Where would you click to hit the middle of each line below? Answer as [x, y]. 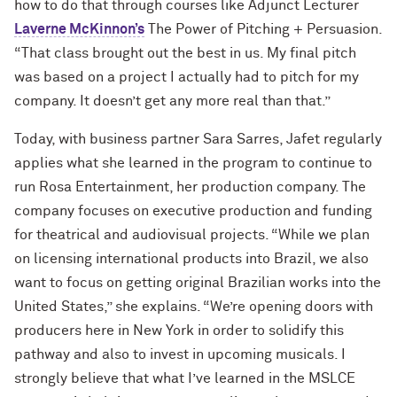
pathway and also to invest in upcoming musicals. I [180, 354]
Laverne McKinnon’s [79, 29]
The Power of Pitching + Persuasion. [263, 29]
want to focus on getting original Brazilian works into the [198, 283]
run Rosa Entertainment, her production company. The [190, 187]
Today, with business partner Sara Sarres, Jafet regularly [198, 139]
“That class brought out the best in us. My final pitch [185, 53]
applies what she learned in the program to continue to [193, 163]
